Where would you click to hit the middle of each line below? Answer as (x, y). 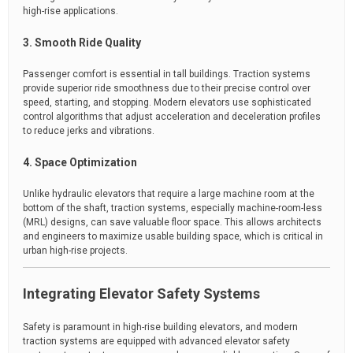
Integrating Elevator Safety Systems (141, 294)
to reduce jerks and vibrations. (89, 131)
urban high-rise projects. (75, 251)
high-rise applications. (71, 11)
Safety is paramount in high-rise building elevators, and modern (160, 327)
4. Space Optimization (80, 162)
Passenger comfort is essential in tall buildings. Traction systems (167, 74)
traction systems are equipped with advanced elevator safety (156, 341)
